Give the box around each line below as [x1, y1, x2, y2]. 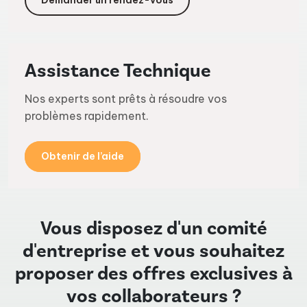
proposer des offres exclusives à [14, 262, 293, 286]
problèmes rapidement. [25, 109, 149, 123]
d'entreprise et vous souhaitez [23, 239, 284, 264]
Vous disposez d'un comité [40, 217, 267, 241]
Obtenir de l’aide [41, 150, 124, 163]
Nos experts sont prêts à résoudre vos [25, 92, 227, 106]
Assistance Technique [25, 59, 211, 84]
